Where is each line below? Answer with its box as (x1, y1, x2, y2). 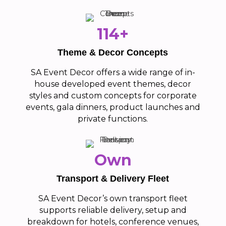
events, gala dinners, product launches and (25, 102, 200, 112)
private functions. (78, 114, 148, 124)
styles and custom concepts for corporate (29, 91, 197, 101)
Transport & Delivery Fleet (56, 174, 169, 184)
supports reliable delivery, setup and (39, 205, 187, 215)
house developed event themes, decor (34, 79, 192, 89)
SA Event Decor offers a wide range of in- (30, 68, 195, 78)
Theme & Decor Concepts (58, 47, 168, 58)
